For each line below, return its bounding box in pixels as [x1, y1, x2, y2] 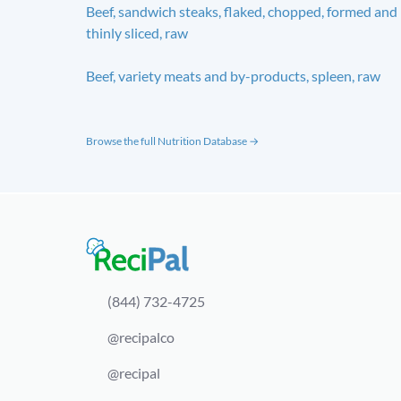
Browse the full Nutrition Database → [86, 133, 259, 148]
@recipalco [107, 328, 175, 346]
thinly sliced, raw [86, 23, 188, 41]
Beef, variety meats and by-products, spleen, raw [86, 66, 380, 84]
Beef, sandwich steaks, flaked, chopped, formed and [86, 2, 397, 20]
